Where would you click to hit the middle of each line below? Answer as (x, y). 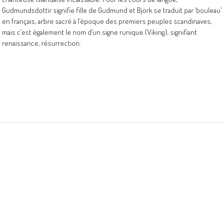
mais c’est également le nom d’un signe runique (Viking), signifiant (100, 32)
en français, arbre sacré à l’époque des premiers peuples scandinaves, (107, 21)
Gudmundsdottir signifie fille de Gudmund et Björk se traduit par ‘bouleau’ (112, 10)
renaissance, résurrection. (42, 43)
